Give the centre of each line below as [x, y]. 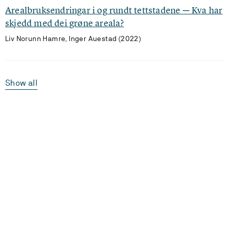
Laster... [115, 188]
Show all [22, 83]
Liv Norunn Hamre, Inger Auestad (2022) [73, 39]
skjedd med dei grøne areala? [65, 23]
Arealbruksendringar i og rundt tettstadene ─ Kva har [114, 10]
